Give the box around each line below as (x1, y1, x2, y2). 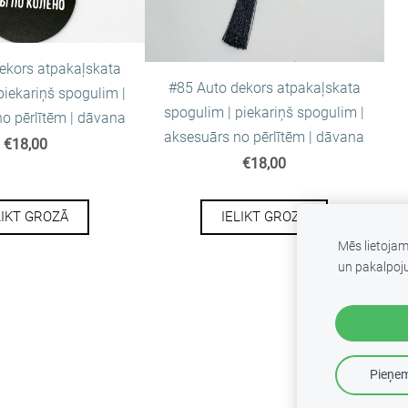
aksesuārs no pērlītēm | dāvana (164, 128, 365, 147)
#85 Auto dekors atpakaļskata (168, 79, 361, 97)
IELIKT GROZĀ (220, 209, 308, 226)
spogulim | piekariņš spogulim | (164, 104, 365, 122)
